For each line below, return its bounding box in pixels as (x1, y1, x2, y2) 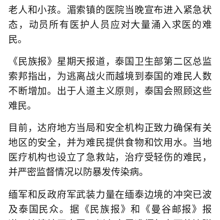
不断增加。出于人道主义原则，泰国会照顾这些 (8, 85, 212, 96)
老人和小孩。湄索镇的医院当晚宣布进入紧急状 (8, 4, 212, 15)
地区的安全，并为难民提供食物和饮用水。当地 (8, 137, 212, 148)
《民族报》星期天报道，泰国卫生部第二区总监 (8, 56, 212, 67)
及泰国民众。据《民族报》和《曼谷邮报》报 (8, 204, 212, 215)
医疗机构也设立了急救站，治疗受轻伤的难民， (8, 152, 212, 163)
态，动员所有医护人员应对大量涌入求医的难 (8, 19, 212, 30)
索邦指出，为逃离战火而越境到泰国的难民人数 (8, 71, 212, 82)
